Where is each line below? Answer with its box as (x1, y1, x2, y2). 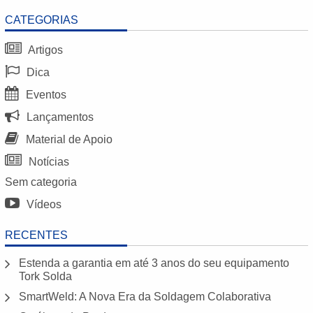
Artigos (26, 43, 64, 56)
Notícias (26, 155, 70, 168)
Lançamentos (24, 110, 94, 123)
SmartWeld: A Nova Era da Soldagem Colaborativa (19, 290, 272, 303)
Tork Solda (19, 270, 73, 282)
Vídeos (24, 198, 62, 210)
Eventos (23, 88, 67, 101)
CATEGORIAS (5, 13, 79, 26)
